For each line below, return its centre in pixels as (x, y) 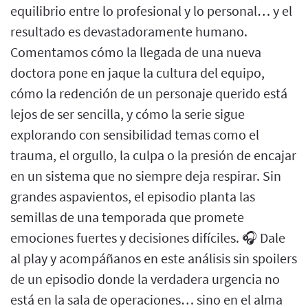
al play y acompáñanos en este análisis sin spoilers (154, 258)
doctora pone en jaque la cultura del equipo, (137, 72)
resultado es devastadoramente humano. (129, 31)
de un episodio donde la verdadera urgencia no (145, 278)
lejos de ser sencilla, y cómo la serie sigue (128, 113)
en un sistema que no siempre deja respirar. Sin (146, 175)
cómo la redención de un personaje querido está (149, 93)
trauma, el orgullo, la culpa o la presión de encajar (153, 155)
